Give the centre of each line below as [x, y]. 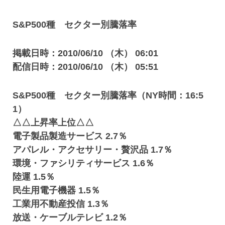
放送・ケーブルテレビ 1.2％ [70, 217]
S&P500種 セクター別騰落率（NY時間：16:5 [108, 95]
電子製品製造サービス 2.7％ [70, 136]
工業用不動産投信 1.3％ [61, 204]
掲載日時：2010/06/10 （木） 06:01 [86, 53]
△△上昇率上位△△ [53, 123]
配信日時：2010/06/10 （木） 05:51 [86, 67]
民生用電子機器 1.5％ [57, 190]
